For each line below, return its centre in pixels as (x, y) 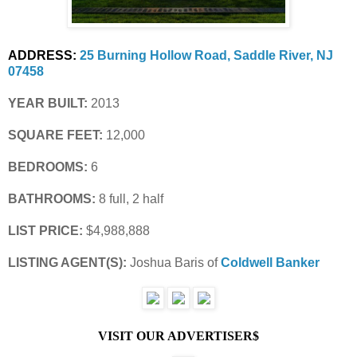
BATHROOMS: (52, 198)
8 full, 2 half (129, 198)
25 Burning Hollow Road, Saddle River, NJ (206, 55)
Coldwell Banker (270, 262)
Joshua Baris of (174, 262)
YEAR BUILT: (48, 103)
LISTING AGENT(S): (69, 262)
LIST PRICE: (47, 230)
